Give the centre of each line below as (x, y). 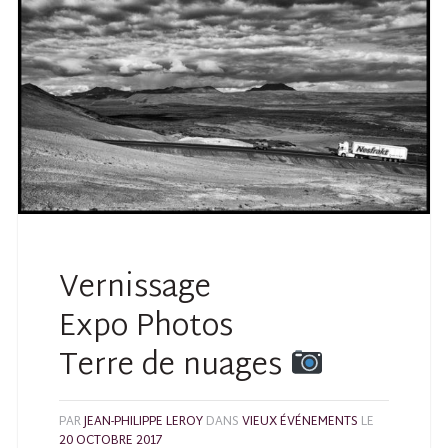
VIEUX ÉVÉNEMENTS (300, 422)
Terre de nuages (175, 367)
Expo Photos (146, 328)
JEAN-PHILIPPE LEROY (144, 422)
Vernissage (135, 289)
